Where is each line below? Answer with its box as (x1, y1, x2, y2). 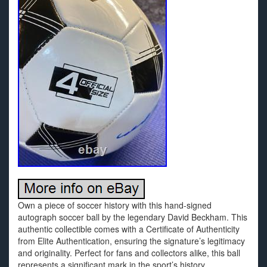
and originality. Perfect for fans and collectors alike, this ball (18, 247, 240, 259)
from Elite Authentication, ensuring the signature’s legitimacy (18, 235, 245, 247)
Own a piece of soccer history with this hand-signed (18, 199, 212, 211)
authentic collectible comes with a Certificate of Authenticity (18, 223, 240, 235)
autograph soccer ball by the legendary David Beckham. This (18, 211, 247, 223)
